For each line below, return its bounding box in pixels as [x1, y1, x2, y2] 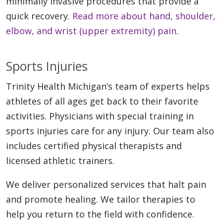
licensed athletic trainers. [6, 155, 114, 167]
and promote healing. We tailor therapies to [6, 193, 195, 206]
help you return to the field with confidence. [6, 208, 194, 221]
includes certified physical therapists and [6, 140, 182, 152]
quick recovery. [6, 10, 72, 22]
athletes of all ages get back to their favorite [6, 95, 198, 108]
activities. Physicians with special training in [6, 110, 194, 122]
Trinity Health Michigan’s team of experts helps [6, 80, 210, 93]
